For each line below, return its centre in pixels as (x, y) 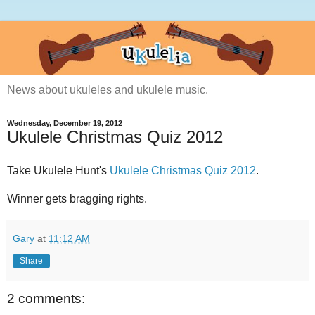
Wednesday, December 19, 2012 (65, 123)
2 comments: (46, 299)
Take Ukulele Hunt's (58, 171)
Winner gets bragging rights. (77, 199)
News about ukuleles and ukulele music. (108, 90)
